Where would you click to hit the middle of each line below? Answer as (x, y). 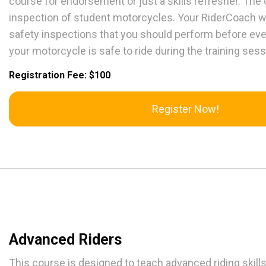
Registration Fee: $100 (60, 75)
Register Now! (185, 109)
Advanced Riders (65, 240)
